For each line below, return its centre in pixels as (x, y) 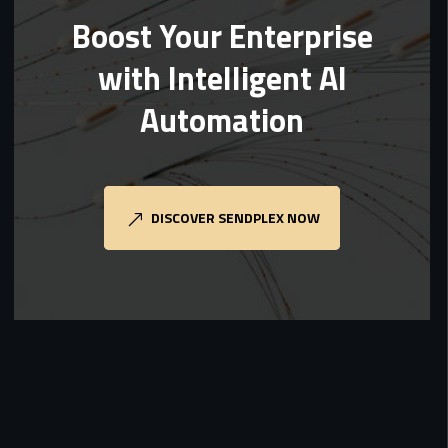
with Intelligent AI (222, 78)
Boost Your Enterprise (222, 36)
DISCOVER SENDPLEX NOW (235, 217)
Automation (222, 120)
